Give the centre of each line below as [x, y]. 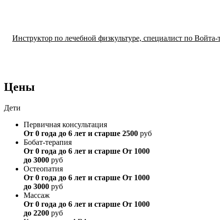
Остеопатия [43, 169]
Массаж [37, 195]
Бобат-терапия [48, 142]
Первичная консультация [65, 125]
